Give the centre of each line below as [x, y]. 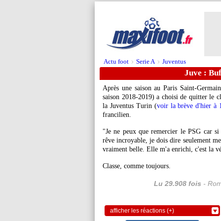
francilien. [117, 115]
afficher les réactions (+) [142, 211]
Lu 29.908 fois [177, 184]
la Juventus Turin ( [130, 106]
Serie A [146, 61]
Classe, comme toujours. [137, 166]
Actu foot [116, 61]
